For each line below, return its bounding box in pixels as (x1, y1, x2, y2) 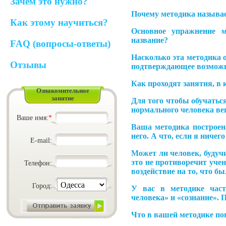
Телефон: (24, 159, 52, 167)
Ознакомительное (36, 87, 90, 94)
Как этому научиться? (10, 17, 108, 28)
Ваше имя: (17, 114, 48, 122)
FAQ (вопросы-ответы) (10, 38, 110, 49)
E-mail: (30, 136, 52, 144)
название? (131, 35, 168, 44)
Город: (32, 182, 52, 190)
